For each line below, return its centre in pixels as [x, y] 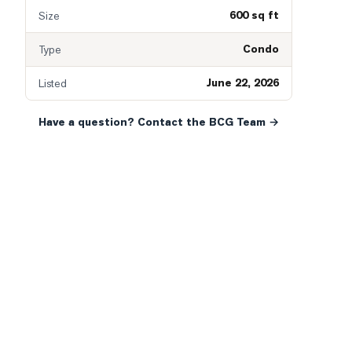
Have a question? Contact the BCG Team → [159, 122]
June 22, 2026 [243, 83]
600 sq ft [254, 15]
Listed [53, 83]
